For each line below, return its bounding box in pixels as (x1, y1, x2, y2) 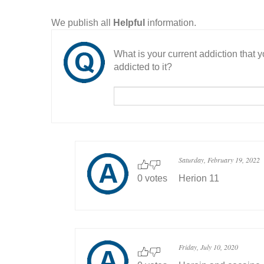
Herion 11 (179, 173, 219, 184)
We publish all (51, 18, 113, 28)
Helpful (113, 18, 145, 28)
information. (145, 18, 196, 28)
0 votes (137, 173, 167, 184)
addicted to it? (114, 62, 172, 72)
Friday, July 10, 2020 (179, 242, 238, 252)
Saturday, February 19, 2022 (179, 155, 260, 165)
